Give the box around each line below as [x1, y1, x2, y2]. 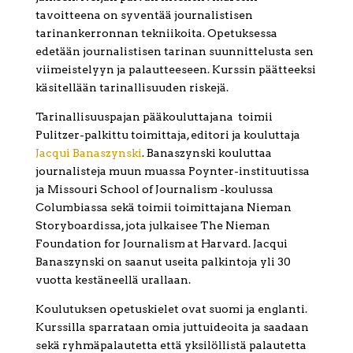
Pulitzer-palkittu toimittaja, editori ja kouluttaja [35, 128, 300, 142]
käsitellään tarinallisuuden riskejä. [35, 81, 229, 95]
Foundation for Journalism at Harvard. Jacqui [35, 237, 288, 251]
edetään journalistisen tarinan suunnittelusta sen [35, 45, 314, 58]
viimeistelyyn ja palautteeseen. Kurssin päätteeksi [35, 63, 316, 76]
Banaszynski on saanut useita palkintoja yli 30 [35, 255, 291, 269]
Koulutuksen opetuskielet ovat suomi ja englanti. [35, 303, 307, 316]
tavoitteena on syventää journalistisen [35, 9, 253, 22]
